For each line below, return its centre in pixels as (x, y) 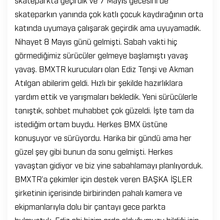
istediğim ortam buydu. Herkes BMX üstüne (91, 124)
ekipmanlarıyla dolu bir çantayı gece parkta (90, 206)
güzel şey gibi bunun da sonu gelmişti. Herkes (94, 151)
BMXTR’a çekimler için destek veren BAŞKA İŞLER (103, 179)
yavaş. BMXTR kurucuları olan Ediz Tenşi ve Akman (104, 69)
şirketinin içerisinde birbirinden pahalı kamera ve (98, 192)
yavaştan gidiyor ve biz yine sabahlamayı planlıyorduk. (109, 165)
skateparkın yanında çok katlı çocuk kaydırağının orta (109, 14)
